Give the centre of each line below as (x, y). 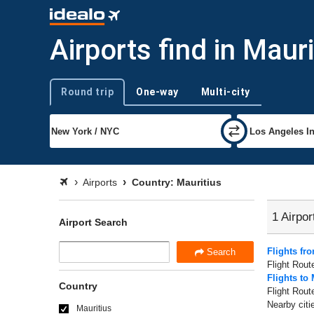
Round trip (87, 92)
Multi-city (225, 92)
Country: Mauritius (175, 182)
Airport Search (93, 222)
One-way (157, 92)
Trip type (67, 98)
